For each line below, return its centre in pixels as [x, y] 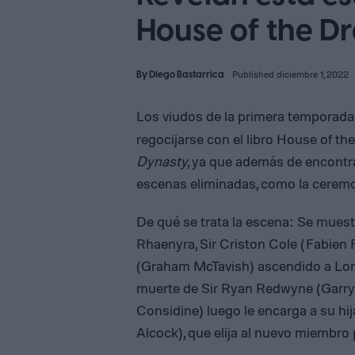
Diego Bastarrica [187, 75]
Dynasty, [164, 161]
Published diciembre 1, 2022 [290, 74]
